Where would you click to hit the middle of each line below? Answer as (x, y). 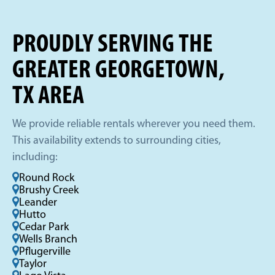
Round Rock (47, 179)
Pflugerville (45, 252)
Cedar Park (44, 228)
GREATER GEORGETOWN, (118, 71)
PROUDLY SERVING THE (113, 45)
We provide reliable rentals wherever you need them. (134, 125)
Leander (38, 203)
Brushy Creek (49, 191)
